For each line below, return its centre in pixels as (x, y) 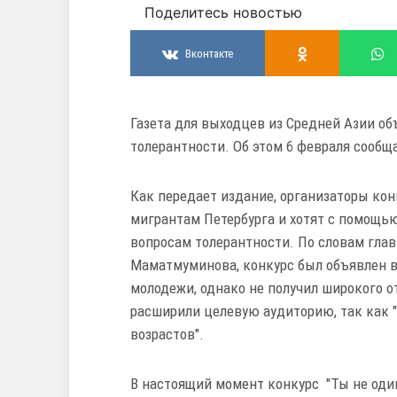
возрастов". (167, 335)
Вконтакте (209, 53)
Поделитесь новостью (223, 13)
